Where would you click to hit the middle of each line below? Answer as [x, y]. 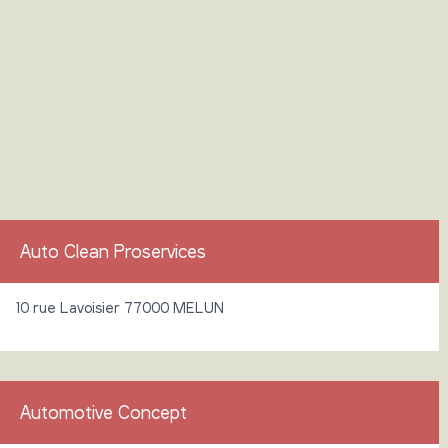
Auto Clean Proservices [113, 250]
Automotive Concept [103, 411]
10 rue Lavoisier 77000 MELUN [119, 306]
